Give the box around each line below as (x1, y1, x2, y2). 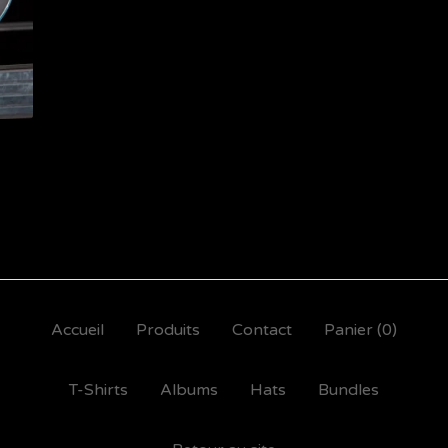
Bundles (318, 380, 379, 400)
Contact (232, 320, 292, 340)
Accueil (51, 320, 104, 340)
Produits (136, 320, 200, 340)
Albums (160, 380, 218, 400)
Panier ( (324, 320, 382, 340)
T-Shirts (69, 380, 128, 400)
